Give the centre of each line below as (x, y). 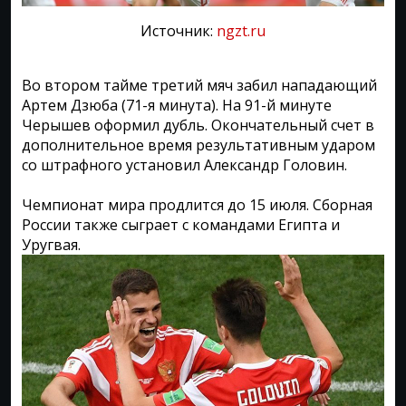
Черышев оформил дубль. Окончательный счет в (198, 125)
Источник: (179, 30)
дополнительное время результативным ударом (198, 145)
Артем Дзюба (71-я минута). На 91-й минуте (177, 105)
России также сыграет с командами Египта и (181, 224)
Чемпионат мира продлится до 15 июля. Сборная (197, 204)
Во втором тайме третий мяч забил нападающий (199, 85)
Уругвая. (51, 244)
